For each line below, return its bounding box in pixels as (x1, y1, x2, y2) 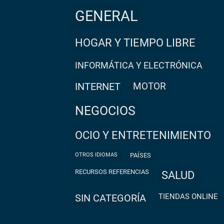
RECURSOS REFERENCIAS (79, 168, 149, 175)
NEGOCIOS (84, 103, 135, 118)
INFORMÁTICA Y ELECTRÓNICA (77, 60, 202, 70)
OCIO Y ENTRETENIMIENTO (82, 129, 211, 141)
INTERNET (77, 81, 120, 92)
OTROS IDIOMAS (79, 151, 117, 158)
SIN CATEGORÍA (81, 192, 146, 204)
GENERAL (85, 7, 138, 24)
